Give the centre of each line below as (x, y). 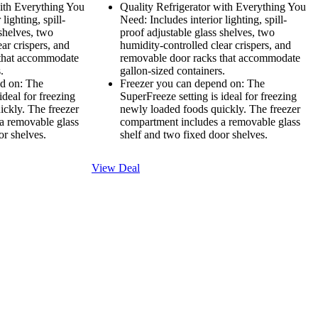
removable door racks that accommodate (210, 58)
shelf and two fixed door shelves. (194, 135)
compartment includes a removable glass (210, 122)
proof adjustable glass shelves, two (197, 33)
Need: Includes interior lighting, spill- (203, 20)
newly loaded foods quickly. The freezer (210, 109)
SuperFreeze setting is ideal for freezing (208, 97)
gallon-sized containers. (172, 71)
